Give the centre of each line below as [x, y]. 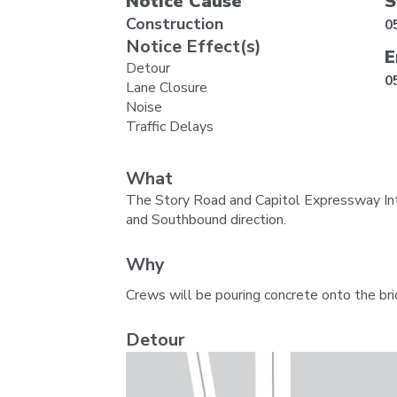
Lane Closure [167, 87]
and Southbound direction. [206, 219]
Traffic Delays [170, 126]
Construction [175, 23]
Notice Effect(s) [194, 46]
